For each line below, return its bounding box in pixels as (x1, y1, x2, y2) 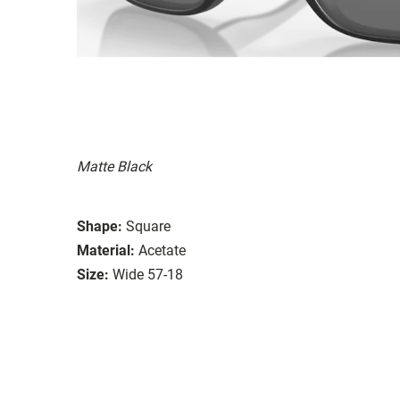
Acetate (138, 241, 186, 259)
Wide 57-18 (112, 265, 183, 283)
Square (126, 217, 171, 235)
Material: (77, 241, 135, 259)
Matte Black (77, 157, 152, 175)
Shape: (77, 217, 122, 235)
